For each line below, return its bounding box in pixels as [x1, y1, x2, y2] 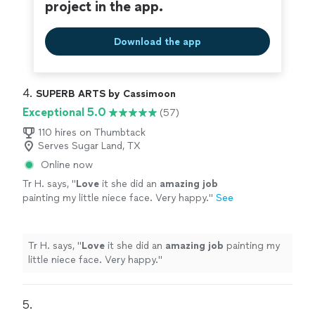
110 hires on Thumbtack [38, 127, 146, 139]
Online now [41, 159, 93, 172]
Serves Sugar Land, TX [38, 140, 141, 153]
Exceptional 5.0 [22, 105, 106, 120]
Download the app [114, 35, 201, 48]
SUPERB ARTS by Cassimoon [36, 88, 176, 101]
